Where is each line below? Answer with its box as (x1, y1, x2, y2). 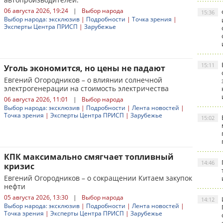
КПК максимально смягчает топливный (4, 151, 174, 162)
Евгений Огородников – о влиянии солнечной (4, 75, 162, 85)
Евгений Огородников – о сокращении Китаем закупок (4, 173, 192, 183)
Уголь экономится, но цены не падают (4, 63, 165, 74)
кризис (4, 161, 34, 172)
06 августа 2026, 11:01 (4, 95, 68, 104)
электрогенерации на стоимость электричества (4, 84, 169, 93)
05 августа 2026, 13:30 (4, 193, 68, 202)
